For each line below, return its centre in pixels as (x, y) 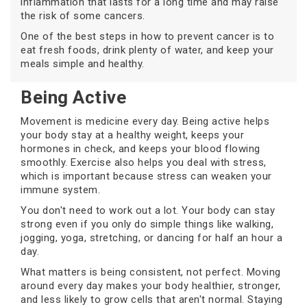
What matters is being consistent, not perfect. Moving (151, 272)
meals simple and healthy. (83, 64)
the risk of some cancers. (83, 16)
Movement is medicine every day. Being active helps (145, 122)
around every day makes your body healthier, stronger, (151, 286)
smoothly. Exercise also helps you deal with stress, (144, 163)
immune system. (60, 190)
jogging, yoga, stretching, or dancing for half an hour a (151, 238)
